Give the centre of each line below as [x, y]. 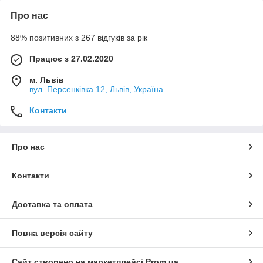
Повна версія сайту [52, 233]
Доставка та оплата [52, 204]
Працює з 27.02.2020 [71, 58]
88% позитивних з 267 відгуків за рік [79, 37]
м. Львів [47, 80]
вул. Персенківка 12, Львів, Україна [96, 89]
